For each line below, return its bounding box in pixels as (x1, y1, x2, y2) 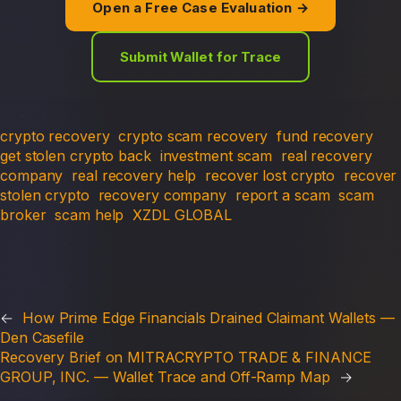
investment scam (159, 146, 273, 165)
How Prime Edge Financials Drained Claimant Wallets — (21, 308, 395, 327)
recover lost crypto (205, 166, 336, 184)
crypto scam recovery (118, 126, 269, 145)
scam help (55, 205, 124, 224)
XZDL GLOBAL (132, 205, 233, 224)
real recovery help (72, 166, 197, 184)
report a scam (235, 185, 330, 204)
